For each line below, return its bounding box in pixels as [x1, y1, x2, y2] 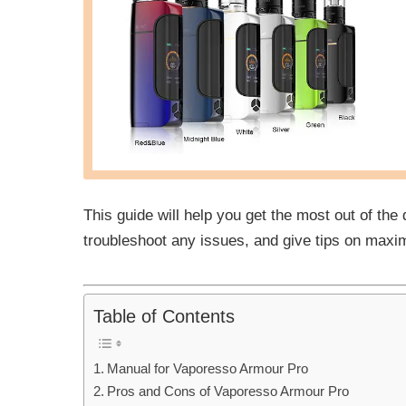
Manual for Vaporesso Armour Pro [107, 361, 309, 377]
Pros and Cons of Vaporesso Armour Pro [107, 383, 350, 400]
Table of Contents [93, 306, 235, 327]
